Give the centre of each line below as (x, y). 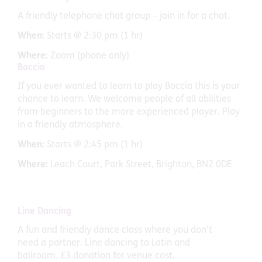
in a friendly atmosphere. (70, 125)
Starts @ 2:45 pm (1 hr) (95, 145)
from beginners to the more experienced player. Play (129, 112)
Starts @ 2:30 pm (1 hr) (95, 36)
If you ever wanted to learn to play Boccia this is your (129, 86)
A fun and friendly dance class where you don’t (115, 230)
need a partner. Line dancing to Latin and (104, 243)
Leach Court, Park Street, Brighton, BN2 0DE (140, 165)
